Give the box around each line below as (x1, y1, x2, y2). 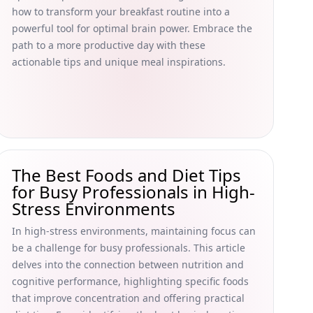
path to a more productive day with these (12, 38, 205, 52)
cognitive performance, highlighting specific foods (12, 275, 249, 288)
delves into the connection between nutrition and (12, 258, 244, 271)
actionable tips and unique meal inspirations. (12, 55, 226, 68)
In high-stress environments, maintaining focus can (12, 224, 256, 238)
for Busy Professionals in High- (12, 180, 255, 203)
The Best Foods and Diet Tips (12, 163, 241, 187)
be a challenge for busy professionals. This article (12, 241, 245, 254)
